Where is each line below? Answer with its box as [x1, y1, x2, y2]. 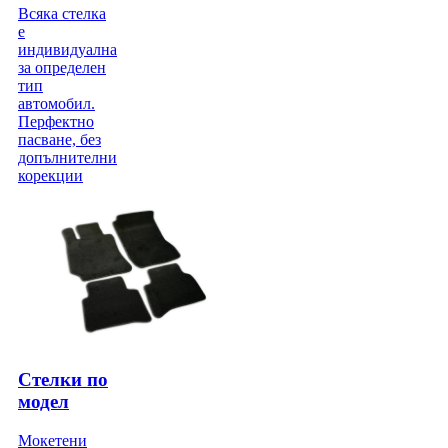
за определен [18, 58, 106, 76]
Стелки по [18, 369, 108, 391]
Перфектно [18, 112, 94, 130]
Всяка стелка [18, 4, 106, 22]
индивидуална [18, 40, 117, 58]
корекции [18, 166, 83, 184]
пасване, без [18, 130, 101, 148]
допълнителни [18, 148, 117, 166]
